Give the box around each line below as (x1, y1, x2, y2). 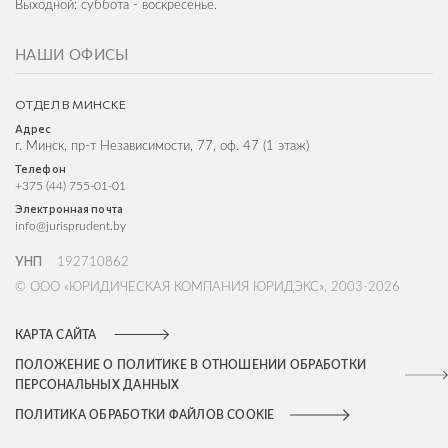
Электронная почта (15, 201, 123, 215)
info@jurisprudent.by (15, 219, 126, 232)
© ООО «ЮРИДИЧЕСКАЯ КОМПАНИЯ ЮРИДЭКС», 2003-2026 (15, 280, 400, 294)
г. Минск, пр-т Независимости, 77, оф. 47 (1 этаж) (15, 139, 309, 153)
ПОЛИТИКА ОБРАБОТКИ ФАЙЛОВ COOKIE (15, 408, 275, 421)
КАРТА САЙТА (15, 328, 97, 341)
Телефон (15, 161, 66, 175)
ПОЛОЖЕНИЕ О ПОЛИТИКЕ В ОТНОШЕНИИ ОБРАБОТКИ (15, 358, 367, 371)
